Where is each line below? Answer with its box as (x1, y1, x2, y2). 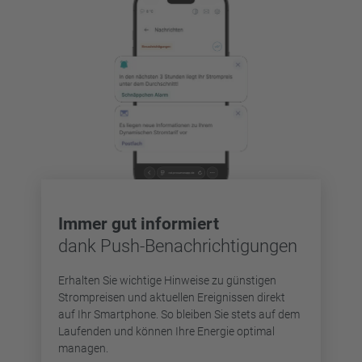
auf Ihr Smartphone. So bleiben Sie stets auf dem (58, 307, 300, 321)
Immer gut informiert (58, 214, 219, 234)
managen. (58, 341, 108, 355)
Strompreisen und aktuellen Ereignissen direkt (58, 290, 285, 304)
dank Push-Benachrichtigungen (58, 236, 297, 257)
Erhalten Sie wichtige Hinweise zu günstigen (58, 273, 276, 287)
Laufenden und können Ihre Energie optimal (58, 324, 275, 338)
